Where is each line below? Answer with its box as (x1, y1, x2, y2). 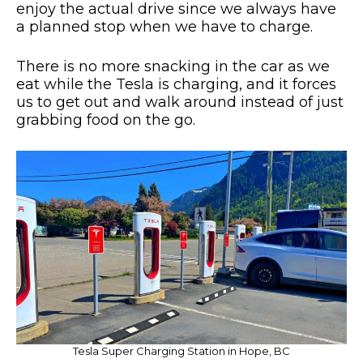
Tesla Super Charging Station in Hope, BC (73, 344, 290, 358)
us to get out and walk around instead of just (16, 92, 344, 111)
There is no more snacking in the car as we (16, 57, 330, 75)
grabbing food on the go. (16, 110, 195, 129)
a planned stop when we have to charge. (16, 17, 313, 36)
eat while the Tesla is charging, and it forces (16, 75, 336, 93)
